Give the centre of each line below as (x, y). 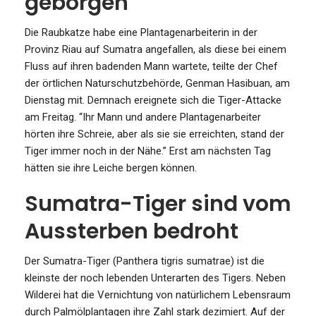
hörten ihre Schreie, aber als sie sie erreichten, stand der (154, 134)
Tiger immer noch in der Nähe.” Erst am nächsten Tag (148, 151)
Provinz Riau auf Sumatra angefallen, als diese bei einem (156, 49)
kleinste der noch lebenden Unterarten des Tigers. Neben (155, 278)
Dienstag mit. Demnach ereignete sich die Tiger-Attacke (153, 100)
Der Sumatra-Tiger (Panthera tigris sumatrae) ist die (145, 261)
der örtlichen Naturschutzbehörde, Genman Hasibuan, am (157, 83)
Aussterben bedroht (132, 231)
